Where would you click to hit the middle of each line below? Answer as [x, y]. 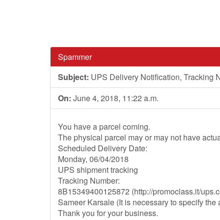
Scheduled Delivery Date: [103, 148]
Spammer [75, 57]
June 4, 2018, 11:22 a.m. [115, 98]
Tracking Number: [89, 180]
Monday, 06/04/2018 [93, 159]
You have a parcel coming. [104, 126]
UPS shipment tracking [98, 170]
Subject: [73, 77]
